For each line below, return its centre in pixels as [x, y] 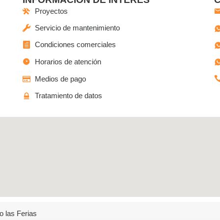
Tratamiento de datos [68, 96]
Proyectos [51, 11]
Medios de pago [60, 79]
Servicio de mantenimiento [77, 28]
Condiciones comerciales [75, 44]
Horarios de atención [68, 62]
